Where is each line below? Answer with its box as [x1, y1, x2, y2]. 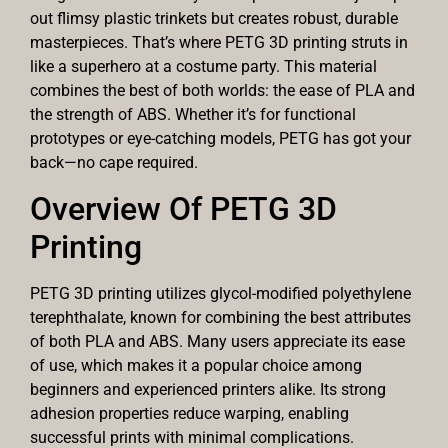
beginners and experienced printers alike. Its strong [30, 379, 386, 399]
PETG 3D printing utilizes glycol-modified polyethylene [30, 283, 411, 303]
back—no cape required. [30, 153, 198, 173]
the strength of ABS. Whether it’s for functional [30, 105, 356, 125]
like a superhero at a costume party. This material [30, 57, 377, 77]
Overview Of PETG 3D [30, 189, 337, 228]
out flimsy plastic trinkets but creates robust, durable [30, 9, 398, 29]
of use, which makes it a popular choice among [30, 355, 362, 375]
